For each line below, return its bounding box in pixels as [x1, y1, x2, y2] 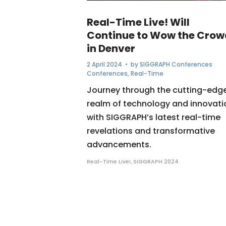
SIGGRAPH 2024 [133, 157, 179, 165]
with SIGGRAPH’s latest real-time [87, 111, 220, 123]
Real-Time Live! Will [87, 15, 190, 29]
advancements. [87, 138, 151, 150]
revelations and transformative [87, 125, 215, 137]
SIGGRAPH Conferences [140, 60, 212, 69]
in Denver [87, 41, 135, 55]
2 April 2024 [87, 60, 122, 69]
